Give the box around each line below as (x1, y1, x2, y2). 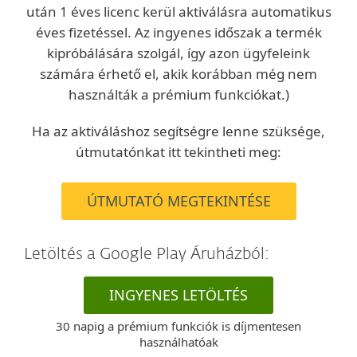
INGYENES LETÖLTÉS (109, 285, 248, 304)
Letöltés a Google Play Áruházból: (24, 246, 269, 262)
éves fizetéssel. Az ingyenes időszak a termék (35, 23, 322, 41)
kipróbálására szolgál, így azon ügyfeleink (47, 44, 310, 62)
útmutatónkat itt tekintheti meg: (76, 143, 281, 161)
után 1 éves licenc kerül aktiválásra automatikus (25, 2, 331, 21)
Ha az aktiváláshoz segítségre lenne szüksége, (32, 122, 325, 140)
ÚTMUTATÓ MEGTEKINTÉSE (86, 191, 271, 210)
